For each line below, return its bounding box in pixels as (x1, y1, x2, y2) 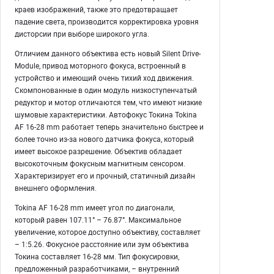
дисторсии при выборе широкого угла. (15, 29, 149, 39)
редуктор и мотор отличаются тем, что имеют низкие (15, 97, 202, 107)
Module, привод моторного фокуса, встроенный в (15, 61, 186, 70)
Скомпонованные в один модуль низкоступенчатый (15, 85, 197, 95)
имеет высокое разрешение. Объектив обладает (15, 146, 182, 156)
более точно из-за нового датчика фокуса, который (15, 134, 194, 144)
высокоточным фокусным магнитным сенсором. (15, 158, 185, 168)
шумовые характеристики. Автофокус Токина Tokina (15, 109, 197, 119)
